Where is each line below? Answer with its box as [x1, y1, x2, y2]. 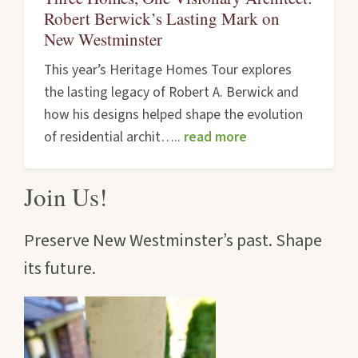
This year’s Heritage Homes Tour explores [44, 60, 292, 81]
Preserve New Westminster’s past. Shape [24, 228, 322, 253]
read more [184, 127, 248, 148]
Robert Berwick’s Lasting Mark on [44, 6, 280, 30]
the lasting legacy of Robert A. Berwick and [44, 82, 300, 103]
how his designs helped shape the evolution [44, 105, 304, 125]
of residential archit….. [44, 127, 185, 148]
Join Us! [24, 180, 107, 214]
